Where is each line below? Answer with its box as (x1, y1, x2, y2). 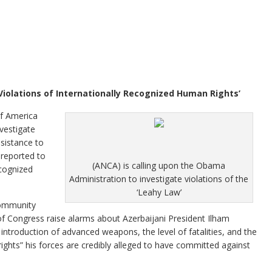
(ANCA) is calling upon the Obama (92, 160, 225, 171)
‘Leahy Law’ (136, 186, 182, 198)
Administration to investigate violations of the (69, 173, 248, 185)
